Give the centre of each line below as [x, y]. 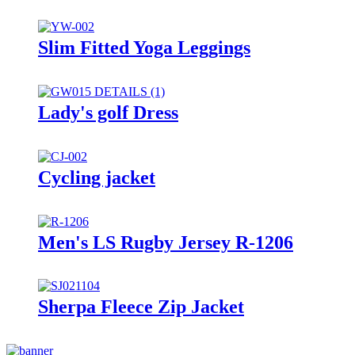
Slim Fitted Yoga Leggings [144, 47]
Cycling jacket [97, 177]
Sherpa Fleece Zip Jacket [141, 307]
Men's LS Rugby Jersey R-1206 [166, 242]
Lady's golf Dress [108, 112]
